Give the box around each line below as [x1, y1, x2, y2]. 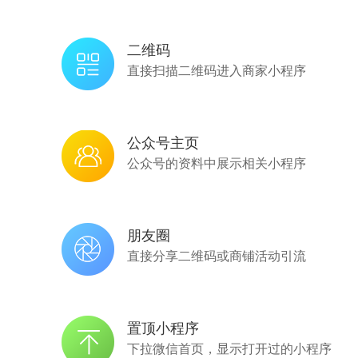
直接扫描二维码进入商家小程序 [127, 61, 306, 79]
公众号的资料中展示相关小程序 [127, 153, 306, 172]
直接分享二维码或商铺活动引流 [127, 246, 306, 265]
